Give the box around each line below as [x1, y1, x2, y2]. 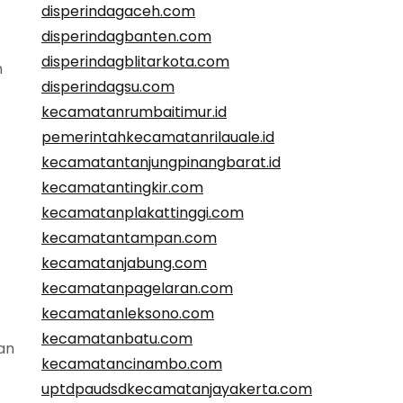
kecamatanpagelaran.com [41, 278, 233, 300]
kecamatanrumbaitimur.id [41, 102, 227, 123]
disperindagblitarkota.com [41, 51, 229, 73]
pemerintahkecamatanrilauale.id [41, 127, 274, 148]
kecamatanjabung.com [41, 253, 207, 274]
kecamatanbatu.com [41, 328, 193, 350]
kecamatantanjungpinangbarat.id [41, 152, 281, 174]
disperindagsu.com [41, 76, 175, 98]
